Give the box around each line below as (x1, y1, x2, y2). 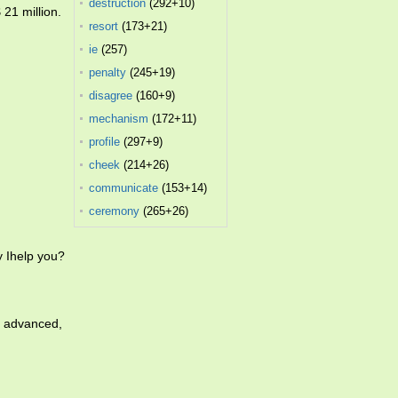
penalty (89, 66, 127, 79)
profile (89, 135, 121, 148)
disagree (89, 89, 133, 102)
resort (89, 20, 119, 33)
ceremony (89, 204, 140, 218)
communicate (89, 181, 159, 195)
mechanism (89, 112, 149, 125)
